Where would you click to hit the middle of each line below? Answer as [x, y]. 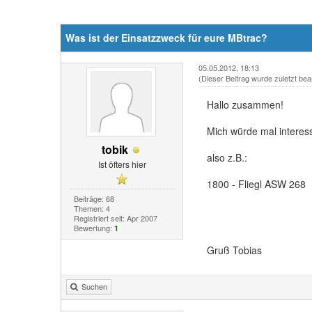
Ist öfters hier [122, 164]
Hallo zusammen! [245, 104]
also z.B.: [227, 157]
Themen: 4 [92, 208]
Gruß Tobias [234, 250]
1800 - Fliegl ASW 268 [256, 184]
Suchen [94, 286]
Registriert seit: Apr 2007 [115, 218]
